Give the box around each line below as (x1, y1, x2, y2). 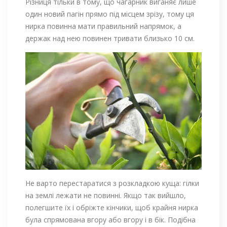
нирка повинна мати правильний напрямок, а (25, 21, 181, 31)
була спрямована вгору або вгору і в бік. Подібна (25, 214, 196, 224)
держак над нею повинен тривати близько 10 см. (25, 33, 195, 43)
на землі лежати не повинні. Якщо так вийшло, (25, 190, 186, 200)
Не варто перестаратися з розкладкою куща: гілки (25, 178, 199, 188)
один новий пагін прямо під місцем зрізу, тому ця (25, 9, 194, 19)
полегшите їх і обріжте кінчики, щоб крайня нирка (25, 202, 198, 212)
